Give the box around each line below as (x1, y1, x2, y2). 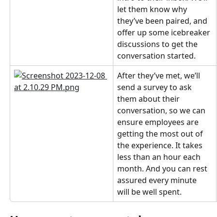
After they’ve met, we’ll (117, 70, 202, 81)
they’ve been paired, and (117, 15, 209, 26)
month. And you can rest (117, 163, 209, 174)
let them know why (117, 4, 189, 15)
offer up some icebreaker (117, 27, 212, 38)
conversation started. (117, 50, 196, 61)
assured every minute (117, 175, 199, 186)
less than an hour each (117, 152, 202, 162)
